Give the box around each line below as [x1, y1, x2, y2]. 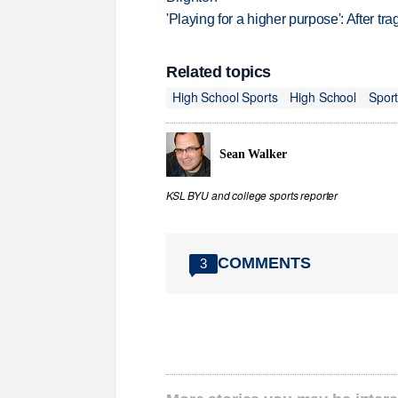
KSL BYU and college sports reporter [166, 187, 338, 203]
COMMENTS [218, 254, 311, 273]
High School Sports [172, 88, 278, 107]
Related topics [166, 62, 272, 81]
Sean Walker [219, 147, 287, 161]
